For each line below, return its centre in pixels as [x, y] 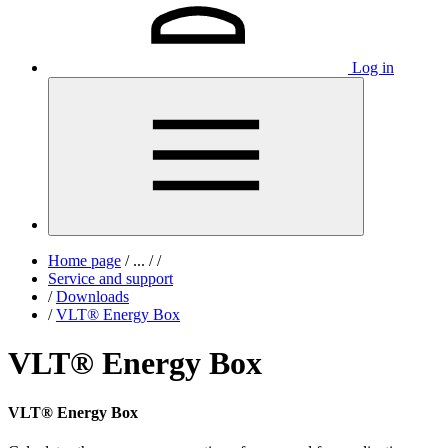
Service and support [110, 278]
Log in [373, 67]
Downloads [92, 296]
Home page [84, 260]
